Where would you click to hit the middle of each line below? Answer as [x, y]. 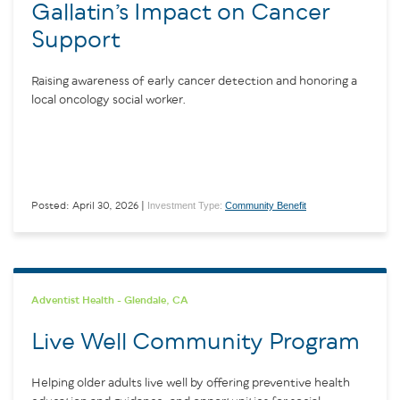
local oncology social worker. [109, 100]
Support [76, 40]
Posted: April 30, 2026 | [88, 205]
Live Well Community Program [196, 342]
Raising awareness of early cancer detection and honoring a [194, 81]
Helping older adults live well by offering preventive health [191, 383]
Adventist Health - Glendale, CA [110, 300]
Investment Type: [186, 205]
